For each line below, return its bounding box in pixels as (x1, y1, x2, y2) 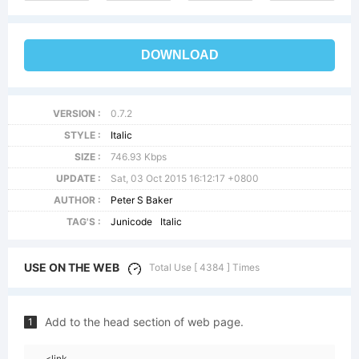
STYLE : (63, 129, 101, 141)
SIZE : (74, 151, 101, 163)
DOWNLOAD (140, 48, 219, 62)
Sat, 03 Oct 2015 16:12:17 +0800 (111, 172, 260, 184)
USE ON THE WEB (24, 260, 119, 274)
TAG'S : (66, 216, 101, 228)
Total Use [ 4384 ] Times (149, 261, 260, 273)
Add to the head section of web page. (45, 315, 244, 329)
